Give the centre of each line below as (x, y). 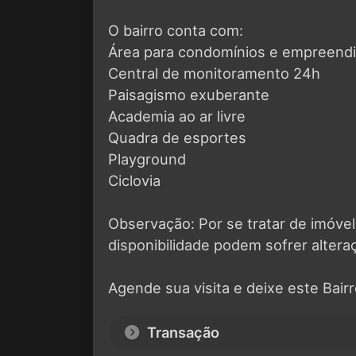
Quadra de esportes (177, 137)
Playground (147, 159)
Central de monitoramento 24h (214, 73)
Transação (181, 332)
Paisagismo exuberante (189, 94)
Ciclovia (134, 180)
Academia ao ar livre (177, 116)
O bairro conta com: (176, 30)
